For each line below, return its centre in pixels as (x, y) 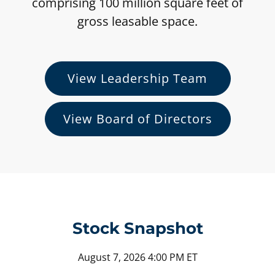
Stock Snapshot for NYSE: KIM (114, 258)
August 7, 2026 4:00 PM (131, 258)
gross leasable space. (137, 21)
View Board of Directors (137, 119)
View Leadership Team (137, 79)
